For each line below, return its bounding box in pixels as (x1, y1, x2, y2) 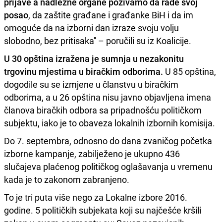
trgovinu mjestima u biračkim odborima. (4, 65, 163, 78)
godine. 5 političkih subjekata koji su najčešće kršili (4, 204, 201, 217)
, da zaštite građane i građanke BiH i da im (28, 9, 193, 21)
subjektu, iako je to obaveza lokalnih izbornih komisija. (4, 117, 215, 129)
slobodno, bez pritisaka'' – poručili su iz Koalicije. (4, 35, 191, 47)
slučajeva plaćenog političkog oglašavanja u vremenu (4, 161, 213, 173)
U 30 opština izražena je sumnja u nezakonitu (4, 53, 184, 65)
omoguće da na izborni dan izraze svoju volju (4, 22, 179, 34)
